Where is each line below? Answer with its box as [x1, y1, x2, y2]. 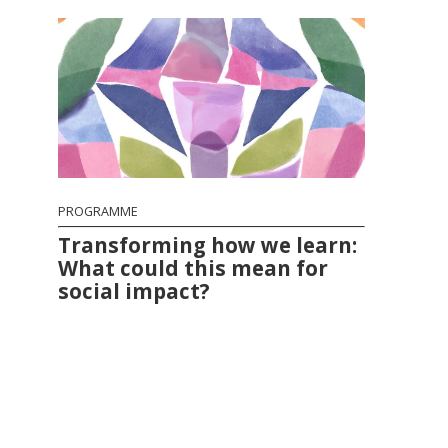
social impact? [58, 276, 211, 305]
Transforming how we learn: [58, 230, 358, 259]
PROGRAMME [58, 202, 139, 220]
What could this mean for [58, 253, 329, 282]
